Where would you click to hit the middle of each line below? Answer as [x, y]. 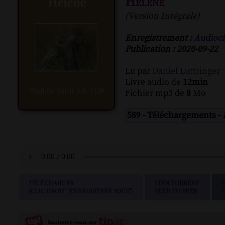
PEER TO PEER [176, 192]
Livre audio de [154, 83]
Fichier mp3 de [156, 94]
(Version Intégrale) [162, 16]
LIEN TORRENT [177, 184]
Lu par [139, 72]
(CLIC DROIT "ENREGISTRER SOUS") [81, 192]
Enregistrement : [159, 38]
